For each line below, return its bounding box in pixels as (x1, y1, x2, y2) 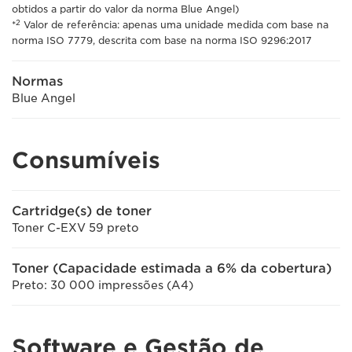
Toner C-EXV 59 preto (12, 222, 139, 234)
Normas (12, 74, 63, 89)
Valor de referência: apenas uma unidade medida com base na (20, 19, 328, 31)
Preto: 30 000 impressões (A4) (12, 279, 193, 291)
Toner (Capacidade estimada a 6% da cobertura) (12, 261, 332, 276)
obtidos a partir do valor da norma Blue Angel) (12, 3, 240, 15)
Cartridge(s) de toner (12, 203, 152, 218)
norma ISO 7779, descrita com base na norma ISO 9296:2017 (12, 35, 312, 46)
